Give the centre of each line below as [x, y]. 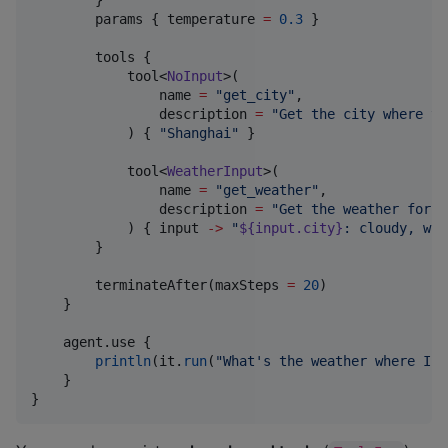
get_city [255, 94]
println [123, 360]
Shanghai [199, 132]
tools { [91, 56]
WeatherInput [215, 170]
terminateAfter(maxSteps [159, 284]
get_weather [267, 189]
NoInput [195, 75]
